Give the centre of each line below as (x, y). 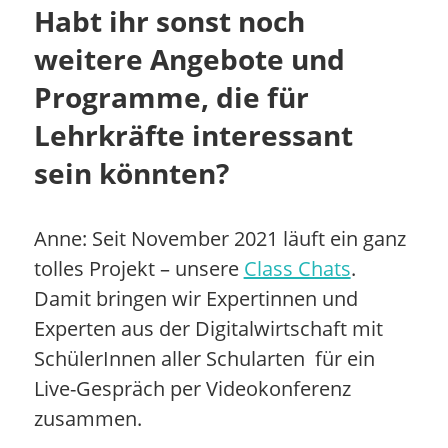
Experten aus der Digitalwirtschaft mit (208, 328)
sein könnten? (131, 172)
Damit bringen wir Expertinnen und (195, 298)
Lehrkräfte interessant (193, 134)
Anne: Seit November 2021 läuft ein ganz (219, 238)
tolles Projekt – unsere (138, 268)
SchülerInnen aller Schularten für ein (204, 358)
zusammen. (87, 418)
